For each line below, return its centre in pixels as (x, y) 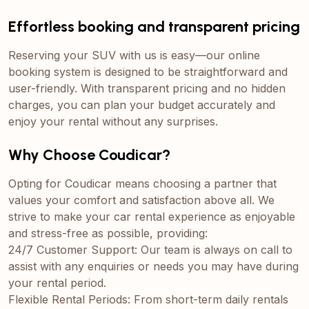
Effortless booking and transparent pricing (154, 26)
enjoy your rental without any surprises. (113, 121)
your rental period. (57, 282)
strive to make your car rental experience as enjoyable (152, 216)
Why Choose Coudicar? (89, 154)
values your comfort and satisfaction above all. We (141, 200)
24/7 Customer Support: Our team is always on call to (150, 249)
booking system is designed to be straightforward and (148, 71)
